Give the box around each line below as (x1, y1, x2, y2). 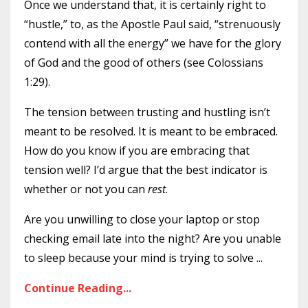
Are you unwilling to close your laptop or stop (24, 212, 260, 227)
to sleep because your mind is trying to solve (24, 250, 256, 265)
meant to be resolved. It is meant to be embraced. (24, 124, 278, 139)
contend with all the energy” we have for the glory (24, 36, 281, 51)
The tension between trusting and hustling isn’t (24, 104, 270, 120)
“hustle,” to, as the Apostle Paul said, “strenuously (24, 16, 280, 32)
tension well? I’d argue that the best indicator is (24, 162, 267, 177)
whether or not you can (24, 181, 148, 197)
